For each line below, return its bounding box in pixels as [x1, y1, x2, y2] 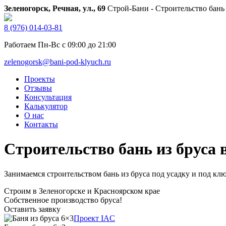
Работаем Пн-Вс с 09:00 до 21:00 [4, 40, 116, 49]
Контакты [24, 120, 58, 129]
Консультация [24, 93, 72, 101]
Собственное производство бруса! [4, 195, 122, 204]
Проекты [24, 75, 55, 83]
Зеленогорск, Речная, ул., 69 [4, 4, 105, 13]
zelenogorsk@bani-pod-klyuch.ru [4, 58, 111, 66]
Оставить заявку [4, 204, 61, 213]
